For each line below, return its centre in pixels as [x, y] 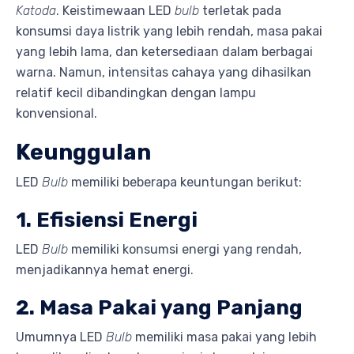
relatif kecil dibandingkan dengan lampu [136, 93]
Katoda [36, 11]
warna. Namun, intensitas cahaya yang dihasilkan [164, 73]
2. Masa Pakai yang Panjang [159, 308]
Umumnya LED [61, 337]
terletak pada [240, 11]
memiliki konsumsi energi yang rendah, [185, 250]
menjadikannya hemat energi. [105, 270]
